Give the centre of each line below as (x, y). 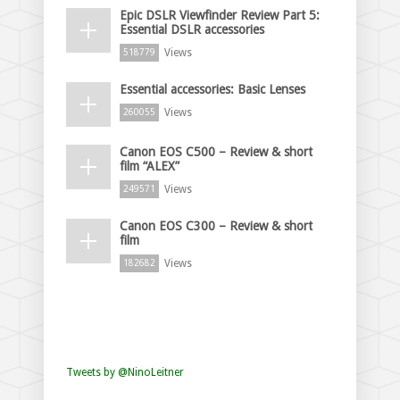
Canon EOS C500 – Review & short (216, 151)
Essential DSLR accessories (192, 29)
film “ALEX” (150, 166)
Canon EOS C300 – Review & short (216, 225)
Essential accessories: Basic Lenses (212, 89)
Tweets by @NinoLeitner (125, 372)
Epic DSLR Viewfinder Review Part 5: (220, 15)
